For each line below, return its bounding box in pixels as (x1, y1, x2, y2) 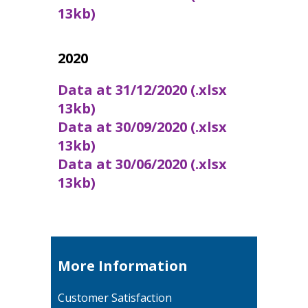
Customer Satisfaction (58, 289, 172, 305)
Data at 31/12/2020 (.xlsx (58, 80, 227, 99)
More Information (58, 256, 188, 275)
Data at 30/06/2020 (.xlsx (58, 154, 227, 173)
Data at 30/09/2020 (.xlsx (58, 117, 227, 136)
